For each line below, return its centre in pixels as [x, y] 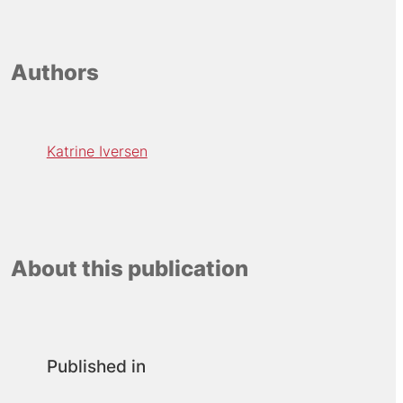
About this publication [129, 269]
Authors [54, 73]
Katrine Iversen [97, 151]
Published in [96, 366]
